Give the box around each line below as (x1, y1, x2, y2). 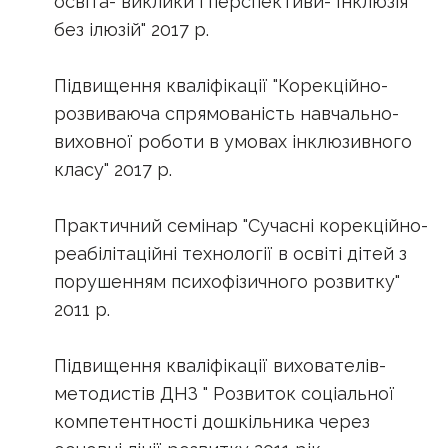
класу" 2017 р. (54, 158, 172, 180)
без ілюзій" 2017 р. (54, 18, 209, 40)
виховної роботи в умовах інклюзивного (54, 130, 412, 152)
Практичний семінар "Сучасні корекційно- (54, 214, 428, 236)
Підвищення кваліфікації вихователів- (54, 354, 386, 376)
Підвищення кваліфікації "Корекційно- (54, 74, 388, 96)
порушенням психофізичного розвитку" (54, 270, 400, 292)
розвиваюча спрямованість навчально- (54, 102, 399, 124)
